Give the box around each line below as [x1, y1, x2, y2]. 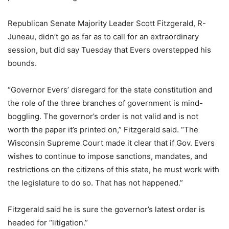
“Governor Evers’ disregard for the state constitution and [8, 84, 212, 95]
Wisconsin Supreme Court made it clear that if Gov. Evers [8, 138, 215, 148]
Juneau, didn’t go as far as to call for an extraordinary [8, 31, 199, 41]
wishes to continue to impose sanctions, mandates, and [8, 151, 208, 161]
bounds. [8, 58, 37, 68]
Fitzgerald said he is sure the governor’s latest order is [8, 204, 205, 214]
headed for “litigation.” [8, 217, 88, 227]
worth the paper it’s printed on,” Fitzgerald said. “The [8, 124, 198, 134]
